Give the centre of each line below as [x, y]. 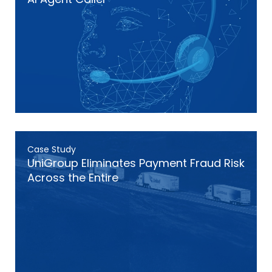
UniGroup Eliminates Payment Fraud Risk [136, 163]
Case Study [52, 149]
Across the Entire [73, 178]
